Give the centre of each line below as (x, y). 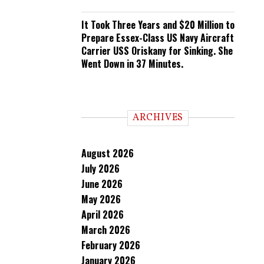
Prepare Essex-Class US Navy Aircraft (158, 38)
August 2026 (108, 153)
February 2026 (111, 245)
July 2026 (100, 169)
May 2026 (101, 199)
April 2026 (103, 214)
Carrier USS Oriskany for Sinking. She (157, 51)
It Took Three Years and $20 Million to (158, 25)
